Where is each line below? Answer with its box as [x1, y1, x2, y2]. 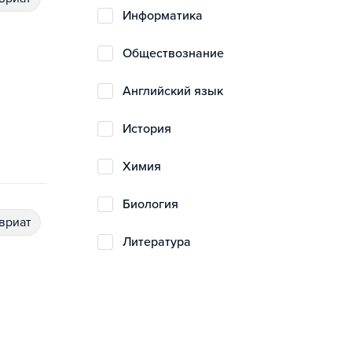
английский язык [131, 83, 223, 99]
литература [131, 234, 191, 250]
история [131, 121, 171, 137]
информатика [131, 8, 203, 24]
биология [130, 196, 178, 212]
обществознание [132, 46, 224, 61]
